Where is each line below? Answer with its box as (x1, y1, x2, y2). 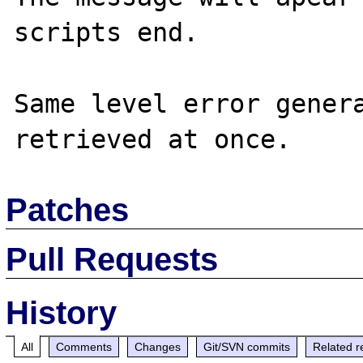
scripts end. (14, 18, 199, 47)
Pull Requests (6, 241, 219, 277)
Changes (135, 340, 181, 353)
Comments (56, 340, 113, 353)
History (6, 294, 117, 331)
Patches (6, 191, 130, 228)
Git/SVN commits (203, 340, 291, 353)
